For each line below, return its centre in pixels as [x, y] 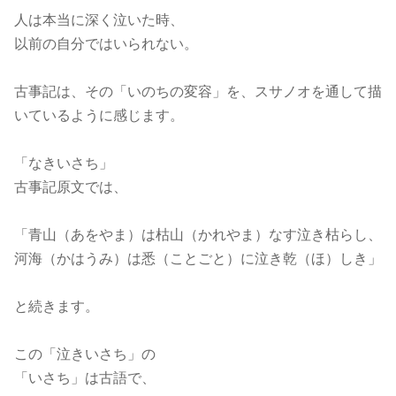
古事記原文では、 [71, 187]
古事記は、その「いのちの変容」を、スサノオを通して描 [198, 91]
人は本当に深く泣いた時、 [99, 20]
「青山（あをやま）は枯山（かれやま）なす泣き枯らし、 [198, 235]
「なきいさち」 [64, 163]
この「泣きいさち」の [85, 354]
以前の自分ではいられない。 [106, 44]
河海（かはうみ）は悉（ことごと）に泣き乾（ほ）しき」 [198, 259]
